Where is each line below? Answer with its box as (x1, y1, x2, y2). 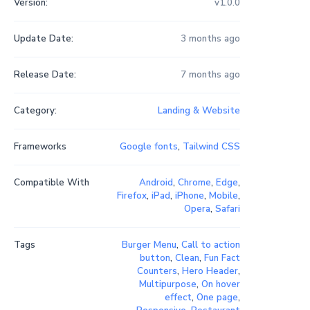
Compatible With (13, 176, 89, 190)
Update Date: (13, 33, 73, 46)
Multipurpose (138, 278, 197, 291)
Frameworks (13, 140, 66, 154)
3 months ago (180, 33, 240, 46)
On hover (201, 278, 240, 291)
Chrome (177, 176, 211, 190)
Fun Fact (203, 252, 240, 265)
